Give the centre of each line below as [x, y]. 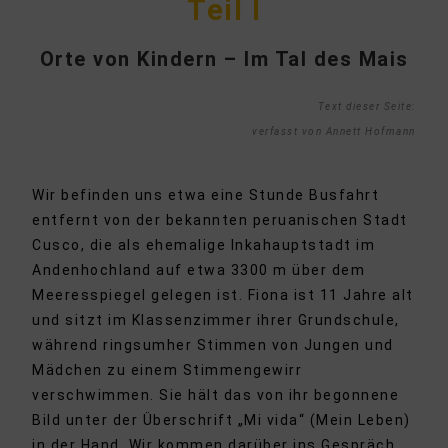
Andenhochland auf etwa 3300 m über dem [199, 270]
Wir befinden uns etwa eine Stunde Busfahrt [206, 195]
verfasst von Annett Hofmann [334, 132]
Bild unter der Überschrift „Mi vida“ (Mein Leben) [221, 420]
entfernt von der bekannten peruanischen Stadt [220, 220]
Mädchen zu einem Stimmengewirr [167, 370]
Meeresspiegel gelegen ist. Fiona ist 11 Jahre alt [223, 295]
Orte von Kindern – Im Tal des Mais [224, 59]
